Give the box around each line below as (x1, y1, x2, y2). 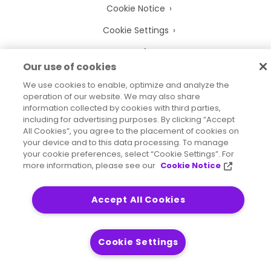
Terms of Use (107, 45, 164, 58)
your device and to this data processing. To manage (22, 137, 229, 149)
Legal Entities (108, 89, 163, 102)
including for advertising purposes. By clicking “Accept (22, 114, 235, 126)
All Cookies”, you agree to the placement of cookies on (22, 125, 239, 137)
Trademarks (110, 67, 161, 80)
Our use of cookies (22, 60, 116, 74)
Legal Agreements (97, 111, 174, 123)
